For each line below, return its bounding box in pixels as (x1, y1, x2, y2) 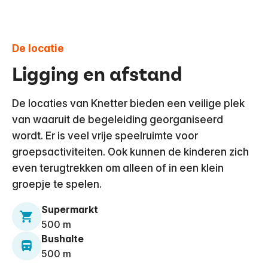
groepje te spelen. (12, 177, 102, 190)
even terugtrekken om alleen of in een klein (12, 161, 224, 174)
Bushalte (41, 232, 84, 245)
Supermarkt (41, 203, 98, 215)
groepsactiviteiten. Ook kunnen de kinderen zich (12, 145, 249, 158)
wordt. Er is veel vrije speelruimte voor (12, 129, 198, 142)
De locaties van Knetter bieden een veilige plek (12, 96, 245, 109)
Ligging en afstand (12, 62, 182, 87)
